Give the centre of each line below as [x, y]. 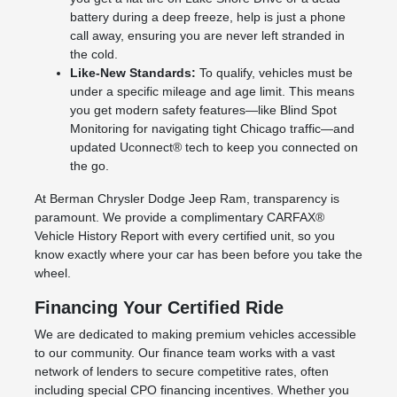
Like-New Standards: [132, 72]
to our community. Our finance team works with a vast [184, 352]
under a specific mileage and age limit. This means [212, 91]
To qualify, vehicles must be [274, 72]
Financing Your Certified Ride [159, 307]
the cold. [93, 54]
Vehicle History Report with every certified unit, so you [184, 235]
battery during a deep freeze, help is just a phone [207, 16]
